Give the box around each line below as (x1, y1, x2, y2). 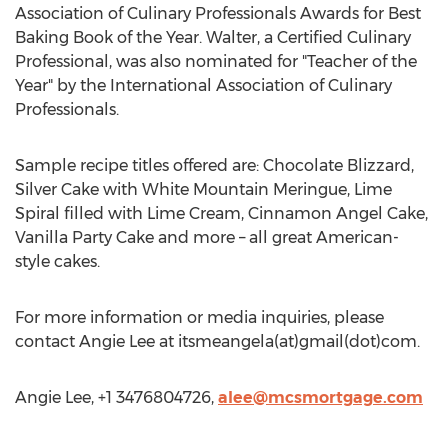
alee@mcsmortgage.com (218, 388, 423, 407)
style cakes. (15, 252, 100, 271)
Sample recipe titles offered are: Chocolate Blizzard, (15, 156, 414, 175)
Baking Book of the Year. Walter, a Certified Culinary (15, 28, 411, 47)
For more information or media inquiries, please (15, 308, 384, 327)
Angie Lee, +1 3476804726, (15, 388, 218, 407)
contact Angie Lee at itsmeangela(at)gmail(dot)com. (15, 332, 420, 351)
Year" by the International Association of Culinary (15, 76, 392, 95)
